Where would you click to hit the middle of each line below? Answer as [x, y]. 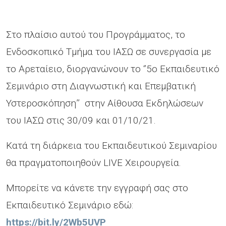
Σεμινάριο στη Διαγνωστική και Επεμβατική [101, 86]
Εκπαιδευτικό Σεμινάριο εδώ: [70, 205]
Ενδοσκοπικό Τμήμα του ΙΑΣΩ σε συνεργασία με [109, 52]
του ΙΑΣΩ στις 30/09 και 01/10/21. [81, 121]
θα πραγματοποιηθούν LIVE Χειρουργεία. [94, 163]
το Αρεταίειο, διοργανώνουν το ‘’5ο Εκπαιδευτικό [113, 69]
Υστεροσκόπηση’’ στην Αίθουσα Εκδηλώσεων [105, 103]
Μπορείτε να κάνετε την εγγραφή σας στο [97, 188]
